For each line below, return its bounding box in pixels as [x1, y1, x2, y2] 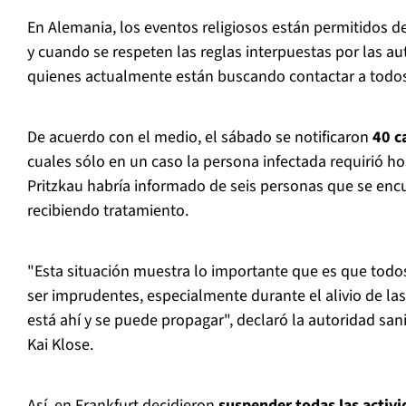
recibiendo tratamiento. [27, 199, 188, 223]
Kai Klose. [27, 333, 93, 357]
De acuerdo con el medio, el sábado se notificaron [27, 126, 372, 150]
